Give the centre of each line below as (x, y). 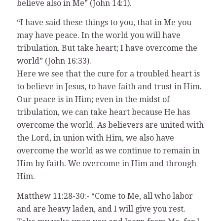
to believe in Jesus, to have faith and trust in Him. (109, 87)
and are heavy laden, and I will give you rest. (101, 209)
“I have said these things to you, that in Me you (104, 23)
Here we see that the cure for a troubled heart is (108, 74)
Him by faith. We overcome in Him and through (106, 164)
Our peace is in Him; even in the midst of (93, 100)
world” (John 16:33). (54, 61)
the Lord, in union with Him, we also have (95, 138)
